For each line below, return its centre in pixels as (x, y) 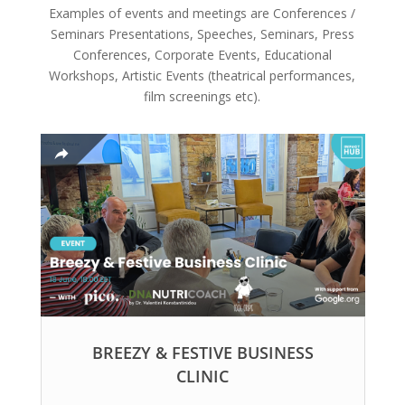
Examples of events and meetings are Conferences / (202, 13)
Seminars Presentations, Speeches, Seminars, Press (202, 34)
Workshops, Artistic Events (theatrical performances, (202, 75)
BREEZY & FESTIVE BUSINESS (202, 352)
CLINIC (202, 376)
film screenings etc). (202, 96)
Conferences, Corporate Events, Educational (202, 55)
